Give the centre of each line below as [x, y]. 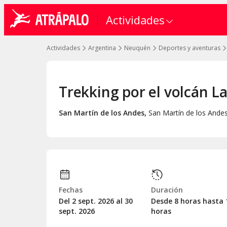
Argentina [102, 48]
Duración [167, 190]
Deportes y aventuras [190, 48]
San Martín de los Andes [102, 112]
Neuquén [137, 48]
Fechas [71, 190]
